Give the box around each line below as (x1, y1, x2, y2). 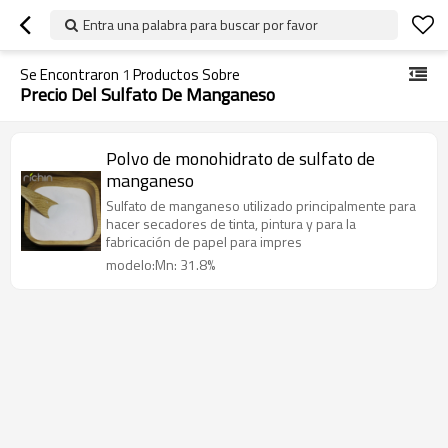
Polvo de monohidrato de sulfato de (106, 145, 375, 172)
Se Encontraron (20, 63, 122, 86)
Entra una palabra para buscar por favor (83, 14, 318, 35)
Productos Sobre (130, 63, 240, 86)
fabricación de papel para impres (106, 231, 302, 252)
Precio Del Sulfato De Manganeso (20, 81, 275, 108)
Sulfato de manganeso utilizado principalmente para (106, 195, 416, 216)
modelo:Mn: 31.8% (106, 254, 215, 275)
